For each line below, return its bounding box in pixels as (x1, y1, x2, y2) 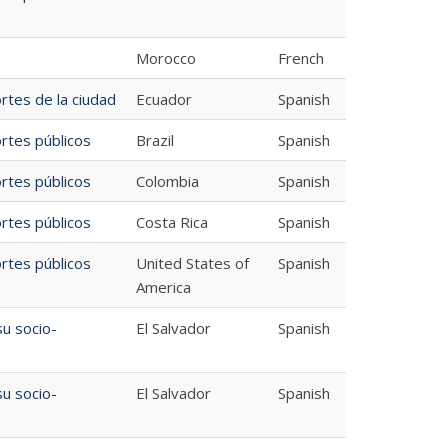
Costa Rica (135, 212, 208, 232)
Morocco (135, 48, 196, 68)
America (135, 277, 191, 297)
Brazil (135, 130, 174, 150)
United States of (135, 253, 249, 273)
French (277, 48, 324, 68)
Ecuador (135, 89, 192, 109)
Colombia (135, 171, 199, 191)
